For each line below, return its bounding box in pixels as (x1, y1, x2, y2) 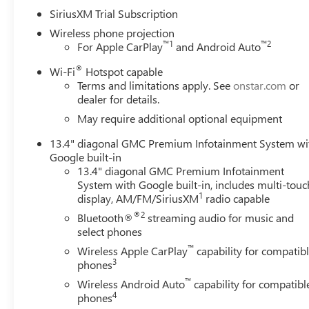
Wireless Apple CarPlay (77, 243, 188, 258)
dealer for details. (77, 91, 160, 106)
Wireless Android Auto (77, 276, 186, 291)
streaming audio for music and (145, 210, 295, 225)
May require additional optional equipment (77, 110, 283, 126)
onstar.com (233, 77, 287, 92)
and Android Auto (173, 39, 261, 54)
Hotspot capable (83, 63, 163, 79)
